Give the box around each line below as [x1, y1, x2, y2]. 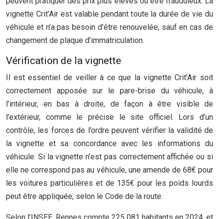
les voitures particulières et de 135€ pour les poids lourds [6, 178, 213, 188]
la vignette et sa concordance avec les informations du [6, 139, 213, 148]
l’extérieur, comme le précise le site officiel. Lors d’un [6, 112, 213, 122]
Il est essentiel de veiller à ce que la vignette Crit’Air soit [6, 73, 213, 82]
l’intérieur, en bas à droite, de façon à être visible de [6, 99, 213, 109]
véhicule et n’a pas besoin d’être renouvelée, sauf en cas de [6, 22, 213, 32]
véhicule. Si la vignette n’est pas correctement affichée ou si [6, 152, 213, 161]
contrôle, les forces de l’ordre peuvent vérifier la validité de [6, 126, 213, 135]
